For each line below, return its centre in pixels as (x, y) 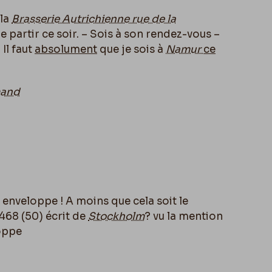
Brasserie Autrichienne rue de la (94, 19)
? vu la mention (184, 216)
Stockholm (116, 216)
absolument (66, 49)
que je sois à (131, 49)
